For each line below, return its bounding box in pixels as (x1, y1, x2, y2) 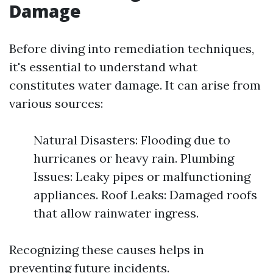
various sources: (9, 96, 103, 111)
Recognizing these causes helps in (9, 242, 204, 257)
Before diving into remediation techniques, (9, 41, 254, 56)
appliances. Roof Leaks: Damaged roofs (34, 187, 257, 202)
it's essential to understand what (9, 59, 197, 74)
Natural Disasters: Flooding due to (34, 132, 230, 147)
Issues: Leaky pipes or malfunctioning (34, 169, 250, 184)
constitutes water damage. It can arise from (9, 77, 261, 93)
